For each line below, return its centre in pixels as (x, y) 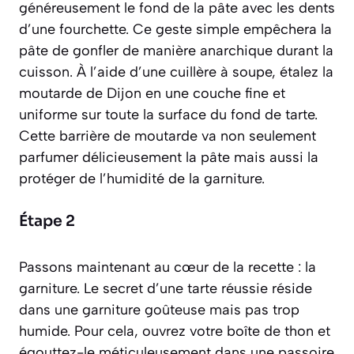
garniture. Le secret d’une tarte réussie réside (166, 289)
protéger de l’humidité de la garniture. (142, 179)
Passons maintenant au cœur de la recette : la (168, 267)
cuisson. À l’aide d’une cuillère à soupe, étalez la (176, 72)
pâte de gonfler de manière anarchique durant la (176, 51)
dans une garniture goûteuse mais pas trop (159, 310)
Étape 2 (47, 222)
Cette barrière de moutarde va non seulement (168, 136)
